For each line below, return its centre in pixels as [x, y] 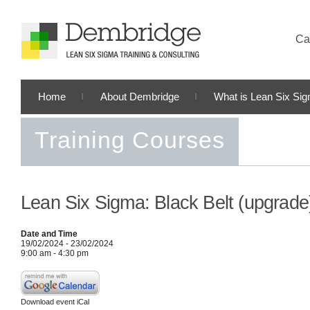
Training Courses [130, 140]
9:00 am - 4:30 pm [55, 253]
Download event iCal [55, 302]
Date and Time [49, 234]
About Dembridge [140, 97]
